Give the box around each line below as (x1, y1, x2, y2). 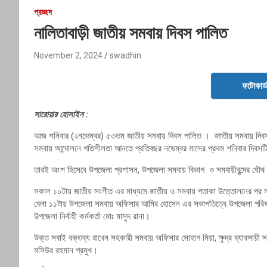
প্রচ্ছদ (34, 7, 52, 17)
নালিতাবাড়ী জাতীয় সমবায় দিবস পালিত (34, 23, 227, 43)
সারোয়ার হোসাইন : (34, 108, 88, 120)
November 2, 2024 (34, 50, 103, 60)
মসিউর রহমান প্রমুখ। (34, 244, 98, 256)
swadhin (110, 50, 141, 60)
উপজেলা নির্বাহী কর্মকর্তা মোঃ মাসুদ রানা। (34, 210, 150, 222)
